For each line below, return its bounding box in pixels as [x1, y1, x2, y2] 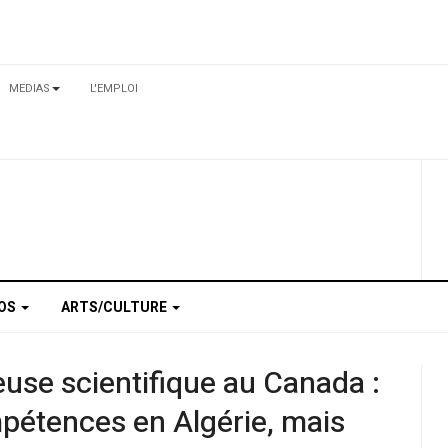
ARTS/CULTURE [61, 296, 170, 318]
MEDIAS [9, 80, 50, 97]
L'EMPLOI [90, 80, 138, 97]
